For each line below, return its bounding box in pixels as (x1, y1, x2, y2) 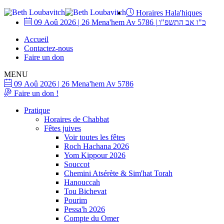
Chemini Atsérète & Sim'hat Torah (64, 169, 172, 177)
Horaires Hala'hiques (134, 8, 202, 17)
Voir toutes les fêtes (64, 133, 125, 141)
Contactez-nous (24, 44, 73, 52)
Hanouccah (64, 178, 100, 186)
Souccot (64, 160, 89, 168)
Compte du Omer (64, 214, 119, 222)
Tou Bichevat (64, 187, 106, 195)
